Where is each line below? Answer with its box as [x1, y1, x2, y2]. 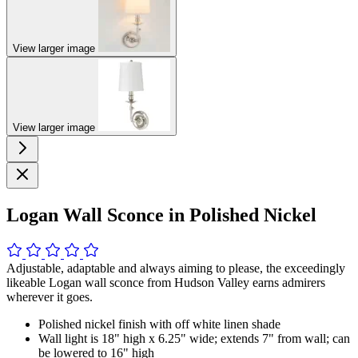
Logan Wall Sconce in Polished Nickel [6, 204, 316, 225]
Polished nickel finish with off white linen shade [38, 316, 280, 331]
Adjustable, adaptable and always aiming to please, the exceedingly [6, 261, 345, 275]
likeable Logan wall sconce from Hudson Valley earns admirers [6, 275, 325, 289]
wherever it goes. [6, 289, 93, 304]
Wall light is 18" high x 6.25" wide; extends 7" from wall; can [38, 331, 350, 345]
